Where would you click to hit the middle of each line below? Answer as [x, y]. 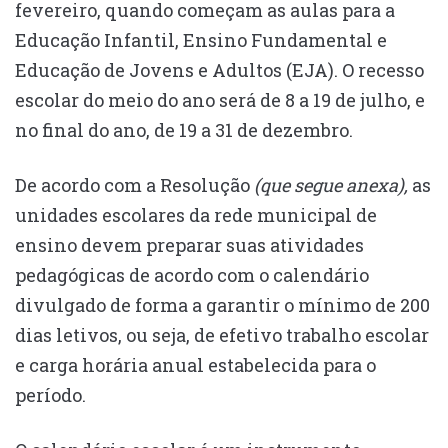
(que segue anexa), [331, 185]
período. [52, 395]
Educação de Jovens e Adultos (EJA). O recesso [219, 70]
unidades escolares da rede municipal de [196, 215]
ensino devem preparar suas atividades [189, 245]
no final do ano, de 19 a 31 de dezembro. [184, 130]
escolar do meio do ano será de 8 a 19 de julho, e [220, 100]
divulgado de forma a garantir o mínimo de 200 [222, 305]
